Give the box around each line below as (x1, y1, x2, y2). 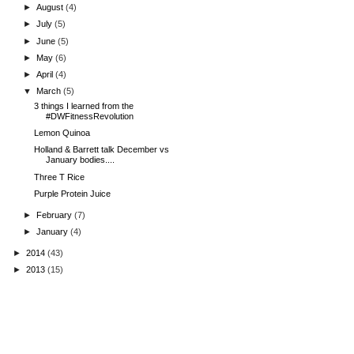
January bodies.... (46, 155, 115, 165)
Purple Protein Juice (34, 188, 111, 198)
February (36, 209, 75, 220)
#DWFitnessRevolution (46, 111, 134, 121)
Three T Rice (34, 171, 85, 182)
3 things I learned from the (34, 100, 134, 111)
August (36, 2, 66, 13)
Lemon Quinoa (34, 128, 91, 138)
